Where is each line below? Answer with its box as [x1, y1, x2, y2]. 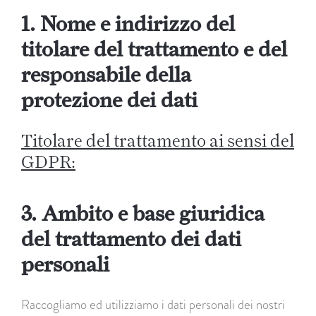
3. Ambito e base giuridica [21, 200, 265, 225]
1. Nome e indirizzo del [21, 11, 235, 35]
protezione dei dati [21, 87, 197, 111]
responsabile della [21, 61, 191, 86]
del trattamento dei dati [21, 226, 241, 250]
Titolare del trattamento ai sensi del [21, 130, 294, 150]
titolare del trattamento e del [21, 36, 287, 61]
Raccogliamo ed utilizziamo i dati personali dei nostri [21, 295, 285, 313]
